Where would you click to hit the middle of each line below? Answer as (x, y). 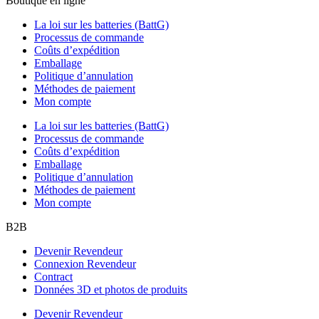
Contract (53, 276)
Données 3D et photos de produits (111, 289)
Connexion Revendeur (85, 263)
